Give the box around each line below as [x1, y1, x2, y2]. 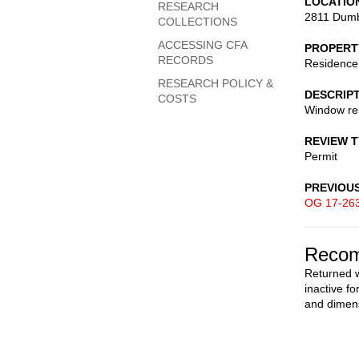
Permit [305, 150, 337, 163]
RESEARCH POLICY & [158, 77, 273, 90]
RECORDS [158, 54, 213, 67]
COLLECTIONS [158, 15, 237, 28]
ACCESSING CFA [158, 38, 247, 51]
